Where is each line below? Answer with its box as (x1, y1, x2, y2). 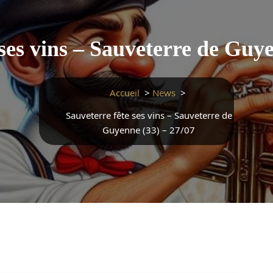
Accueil (109, 87, 140, 99)
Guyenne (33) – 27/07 (102, 124, 195, 136)
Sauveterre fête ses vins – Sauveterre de (65, 109, 232, 121)
